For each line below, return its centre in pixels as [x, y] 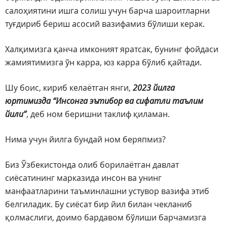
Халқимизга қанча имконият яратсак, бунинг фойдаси [112, 49]
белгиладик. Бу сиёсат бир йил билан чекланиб [99, 204]
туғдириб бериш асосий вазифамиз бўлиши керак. [105, 24]
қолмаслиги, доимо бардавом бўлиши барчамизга [106, 218]
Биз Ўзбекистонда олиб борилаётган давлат [92, 165]
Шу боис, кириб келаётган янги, [69, 88]
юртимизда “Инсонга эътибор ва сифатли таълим [104, 101]
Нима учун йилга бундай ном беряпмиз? [85, 140]
